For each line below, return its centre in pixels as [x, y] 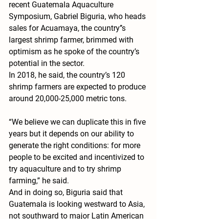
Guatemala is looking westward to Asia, [78, 204]
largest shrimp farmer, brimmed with [72, 40]
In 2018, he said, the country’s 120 [68, 75]
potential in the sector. [47, 64]
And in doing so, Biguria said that [67, 193]
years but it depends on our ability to [72, 134]
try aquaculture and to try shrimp [66, 169]
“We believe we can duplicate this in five [78, 122]
